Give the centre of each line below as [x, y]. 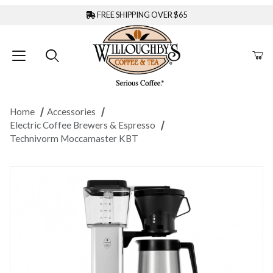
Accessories [71, 112]
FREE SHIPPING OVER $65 [141, 15]
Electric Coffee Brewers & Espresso [83, 125]
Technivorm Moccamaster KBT [74, 139]
